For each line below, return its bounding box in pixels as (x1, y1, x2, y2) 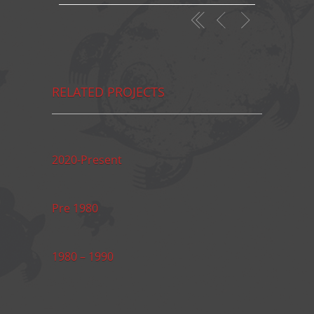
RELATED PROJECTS (52, 83, 165, 101)
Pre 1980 (52, 200, 98, 217)
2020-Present (52, 152, 122, 168)
